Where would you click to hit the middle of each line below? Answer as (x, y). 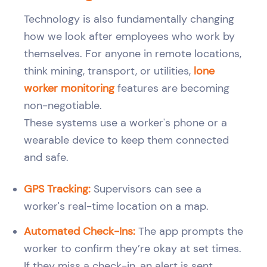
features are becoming (172, 88)
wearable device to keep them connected (126, 140)
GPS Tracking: (57, 189)
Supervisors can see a (146, 189)
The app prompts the (189, 231)
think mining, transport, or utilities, (109, 71)
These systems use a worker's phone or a (125, 122)
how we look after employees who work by (129, 36)
